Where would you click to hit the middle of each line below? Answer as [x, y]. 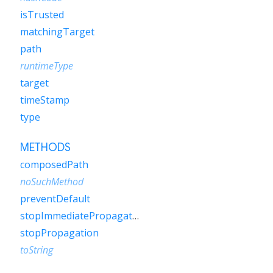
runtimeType [47, 66]
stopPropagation [59, 233]
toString [37, 250]
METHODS [45, 147]
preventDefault [55, 199]
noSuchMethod [52, 182]
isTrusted [42, 15]
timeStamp [45, 100]
